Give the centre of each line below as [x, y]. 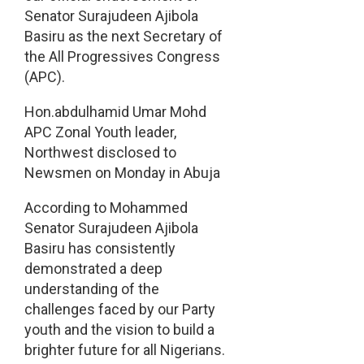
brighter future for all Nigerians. [124, 350]
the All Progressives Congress [122, 57]
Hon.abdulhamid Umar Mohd [115, 112]
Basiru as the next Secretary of [123, 37]
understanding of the [91, 289]
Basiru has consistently [100, 249]
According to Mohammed [106, 208]
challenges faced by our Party [119, 310]
